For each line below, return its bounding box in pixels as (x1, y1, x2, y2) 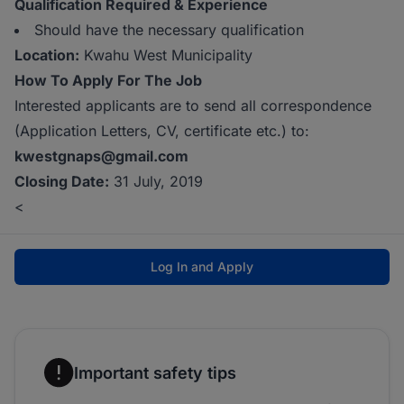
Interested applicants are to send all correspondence (14, 96, 372, 115)
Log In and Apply (151, 259, 253, 274)
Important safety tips (74, 363, 236, 382)
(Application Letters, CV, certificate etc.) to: (14, 122, 309, 140)
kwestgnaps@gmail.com (14, 147, 188, 165)
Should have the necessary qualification (34, 21, 304, 39)
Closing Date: (14, 172, 109, 190)
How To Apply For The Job (14, 71, 202, 89)
